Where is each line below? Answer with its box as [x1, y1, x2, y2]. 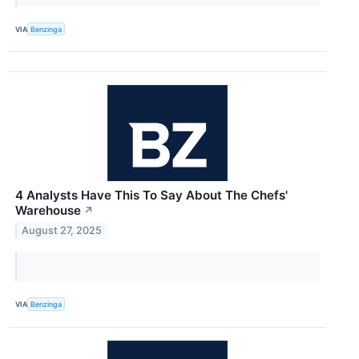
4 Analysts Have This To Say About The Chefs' [15, 188, 288, 204]
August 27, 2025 [22, 224, 103, 237]
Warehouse [15, 203, 81, 219]
